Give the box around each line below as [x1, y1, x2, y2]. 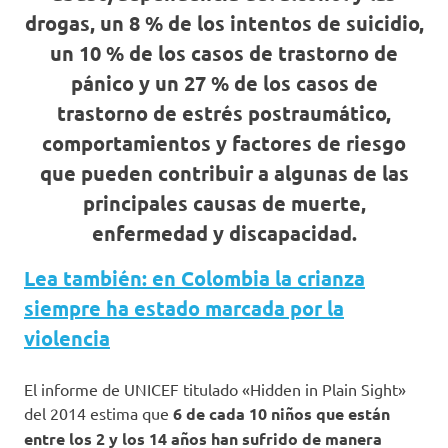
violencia [24, 325, 110, 351]
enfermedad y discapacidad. [91, 220, 357, 246]
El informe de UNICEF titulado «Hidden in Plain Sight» [24, 379, 406, 399]
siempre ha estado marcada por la [24, 295, 344, 321]
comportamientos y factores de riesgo [42, 130, 406, 156]
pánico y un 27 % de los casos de [70, 70, 378, 96]
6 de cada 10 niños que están [173, 403, 390, 424]
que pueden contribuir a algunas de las [39, 160, 409, 186]
